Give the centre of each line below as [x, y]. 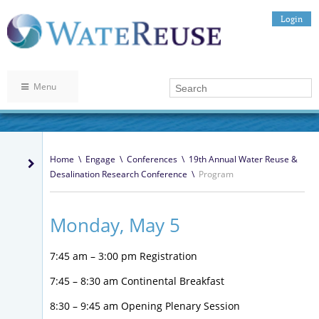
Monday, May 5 [115, 225]
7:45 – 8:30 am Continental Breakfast [137, 281]
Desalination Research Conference [119, 174]
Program [216, 174]
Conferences [152, 159]
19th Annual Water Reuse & [243, 159]
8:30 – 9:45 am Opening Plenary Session [145, 306]
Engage [100, 159]
